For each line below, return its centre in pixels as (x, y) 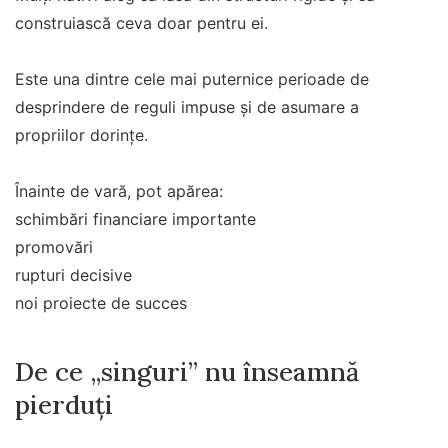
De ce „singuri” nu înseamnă (187, 372)
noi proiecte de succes (101, 302)
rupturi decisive (73, 274)
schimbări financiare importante (135, 218)
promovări (54, 246)
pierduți (64, 405)
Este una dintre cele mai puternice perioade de (192, 78)
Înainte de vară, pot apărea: (119, 190)
